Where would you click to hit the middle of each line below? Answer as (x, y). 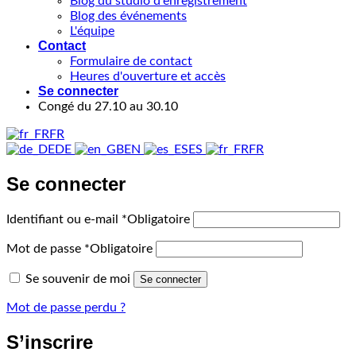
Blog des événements (128, 15)
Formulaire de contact (131, 61)
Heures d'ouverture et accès (148, 76)
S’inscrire (50, 342)
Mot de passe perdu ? (66, 307)
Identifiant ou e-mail (64, 219)
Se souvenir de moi (78, 279)
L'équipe (92, 31)
